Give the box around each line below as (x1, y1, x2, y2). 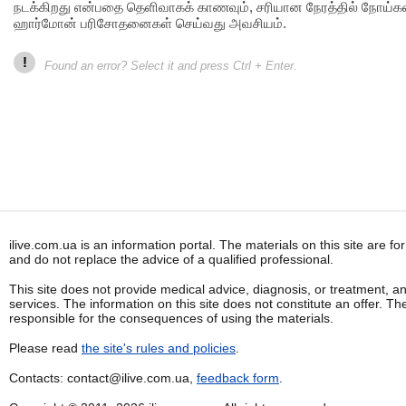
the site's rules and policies (82, 341, 236, 355)
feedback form (197, 371, 279, 385)
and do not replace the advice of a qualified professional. (9, 252, 333, 266)
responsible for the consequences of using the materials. (9, 311, 333, 325)
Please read (9, 341, 82, 355)
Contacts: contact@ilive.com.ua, (9, 371, 197, 385)
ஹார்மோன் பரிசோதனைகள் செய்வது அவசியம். (14, 15, 286, 31)
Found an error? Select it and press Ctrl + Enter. (44, 59, 297, 72)
